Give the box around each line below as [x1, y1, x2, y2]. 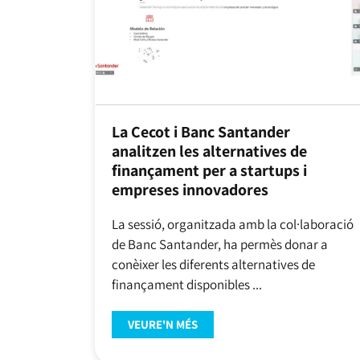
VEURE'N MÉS [127, 317, 198, 333]
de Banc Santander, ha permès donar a [111, 235, 328, 253]
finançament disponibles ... [111, 275, 262, 293]
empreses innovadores [111, 178, 268, 200]
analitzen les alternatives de [111, 140, 307, 162]
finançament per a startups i [111, 159, 307, 181]
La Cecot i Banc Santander [111, 121, 290, 142]
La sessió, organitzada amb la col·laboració [111, 215, 354, 233]
